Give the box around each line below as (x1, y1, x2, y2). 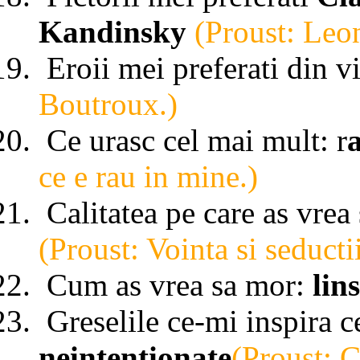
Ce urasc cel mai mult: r (47, 122, 347, 157)
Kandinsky (39, 14, 186, 49)
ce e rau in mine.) (39, 158, 258, 194)
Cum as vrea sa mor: (47, 267, 313, 302)
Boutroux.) (39, 86, 178, 121)
